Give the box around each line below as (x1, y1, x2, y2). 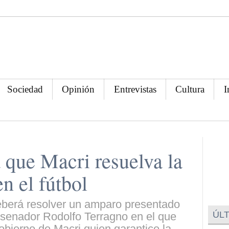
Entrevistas (113, 83, 156, 95)
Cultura (175, 83, 205, 95)
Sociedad (7, 83, 43, 95)
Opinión (62, 83, 95, 95)
